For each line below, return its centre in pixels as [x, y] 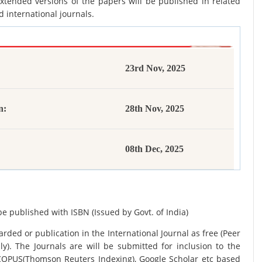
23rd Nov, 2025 [155, 68]
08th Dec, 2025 [154, 149]
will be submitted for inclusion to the [163, 246]
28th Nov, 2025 [155, 108]
